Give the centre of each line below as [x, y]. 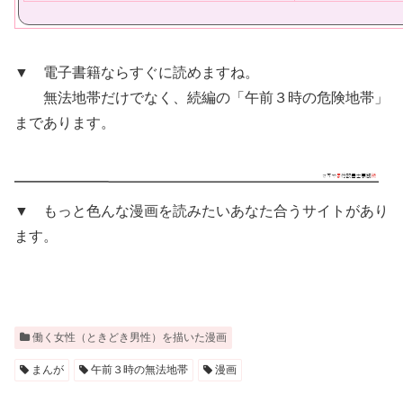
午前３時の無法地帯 [138, 369]
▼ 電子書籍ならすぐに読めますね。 [137, 72]
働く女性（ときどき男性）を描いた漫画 [128, 337]
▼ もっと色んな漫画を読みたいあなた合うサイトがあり [201, 211]
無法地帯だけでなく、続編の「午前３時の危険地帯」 [201, 97]
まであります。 [65, 122]
